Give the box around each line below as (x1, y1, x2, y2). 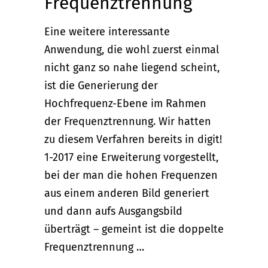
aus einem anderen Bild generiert (44, 187, 209, 200)
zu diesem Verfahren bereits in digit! (44, 133, 222, 147)
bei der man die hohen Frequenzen (44, 169, 218, 182)
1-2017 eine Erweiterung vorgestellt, (44, 151, 218, 165)
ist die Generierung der (44, 79, 158, 93)
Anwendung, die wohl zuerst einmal (44, 43, 219, 57)
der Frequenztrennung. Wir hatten (44, 115, 211, 129)
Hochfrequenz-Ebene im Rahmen (44, 97, 206, 111)
